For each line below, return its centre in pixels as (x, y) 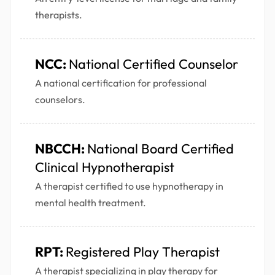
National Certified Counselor (153, 64)
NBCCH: (61, 149)
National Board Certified (161, 149)
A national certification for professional (121, 83)
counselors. (60, 100)
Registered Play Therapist (143, 252)
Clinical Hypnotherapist (105, 167)
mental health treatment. (91, 203)
